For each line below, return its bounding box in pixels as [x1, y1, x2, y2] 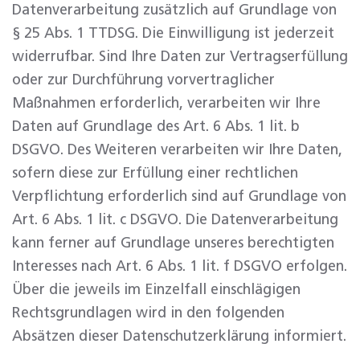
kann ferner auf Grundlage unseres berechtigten [12, 236, 334, 251]
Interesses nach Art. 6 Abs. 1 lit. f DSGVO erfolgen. [12, 260, 347, 274]
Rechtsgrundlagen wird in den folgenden [12, 306, 284, 321]
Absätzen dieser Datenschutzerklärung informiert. [12, 329, 346, 344]
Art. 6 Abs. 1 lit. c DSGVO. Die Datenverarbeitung [12, 213, 338, 227]
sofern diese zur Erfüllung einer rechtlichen [12, 166, 298, 181]
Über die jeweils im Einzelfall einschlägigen [12, 283, 301, 297]
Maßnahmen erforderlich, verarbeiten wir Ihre [12, 96, 321, 111]
